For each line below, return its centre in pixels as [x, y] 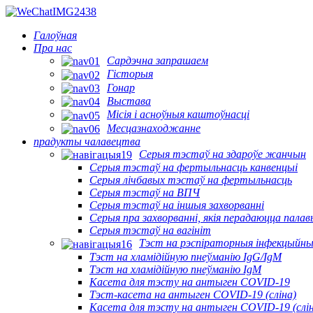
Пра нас [53, 48]
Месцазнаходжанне [154, 128]
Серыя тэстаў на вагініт [150, 231]
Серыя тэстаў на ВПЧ [145, 193]
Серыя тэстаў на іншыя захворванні [177, 205]
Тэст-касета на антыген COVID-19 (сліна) [193, 294]
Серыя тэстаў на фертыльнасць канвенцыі [194, 168]
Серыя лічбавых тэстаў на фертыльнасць [191, 180]
